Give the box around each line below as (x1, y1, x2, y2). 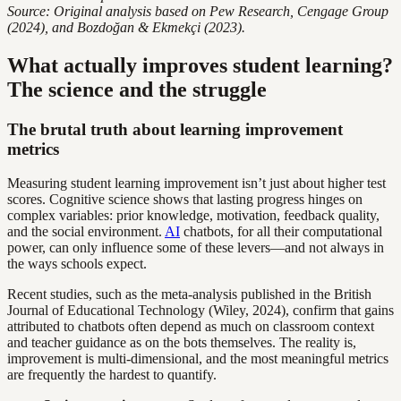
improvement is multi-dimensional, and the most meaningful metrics (7, 351, 388, 367)
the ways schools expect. (7, 256, 147, 272)
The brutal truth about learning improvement (7, 119, 343, 139)
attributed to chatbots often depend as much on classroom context (7, 319, 374, 335)
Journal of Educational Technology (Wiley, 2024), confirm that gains (7, 303, 394, 319)
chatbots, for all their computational (180, 224, 382, 240)
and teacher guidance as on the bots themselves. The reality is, (7, 335, 356, 351)
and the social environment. (7, 224, 165, 240)
